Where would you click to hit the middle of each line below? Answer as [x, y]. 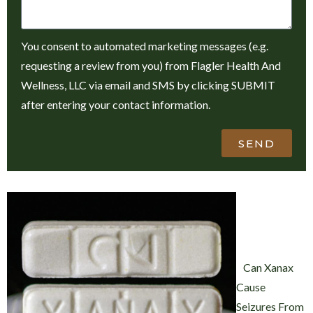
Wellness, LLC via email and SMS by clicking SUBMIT [148, 85]
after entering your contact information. [116, 105]
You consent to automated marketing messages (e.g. [145, 46]
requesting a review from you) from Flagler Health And [151, 66]
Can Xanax [269, 268]
